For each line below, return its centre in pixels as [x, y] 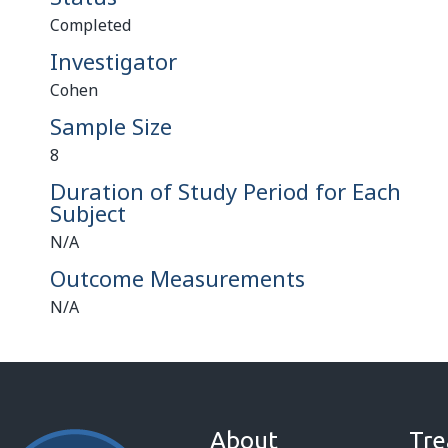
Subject [88, 213]
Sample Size [111, 126]
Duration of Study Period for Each [225, 191]
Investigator [113, 61]
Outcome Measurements [177, 278]
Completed [90, 25]
